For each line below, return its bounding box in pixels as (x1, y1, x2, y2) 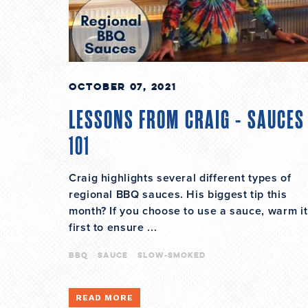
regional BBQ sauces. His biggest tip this (69, 188, 287, 202)
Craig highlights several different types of (69, 171, 291, 186)
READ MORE (76, 293, 133, 303)
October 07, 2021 (69, 80, 177, 93)
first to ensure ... (69, 221, 157, 235)
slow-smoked (137, 250, 206, 261)
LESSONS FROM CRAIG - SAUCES (69, 104, 305, 137)
